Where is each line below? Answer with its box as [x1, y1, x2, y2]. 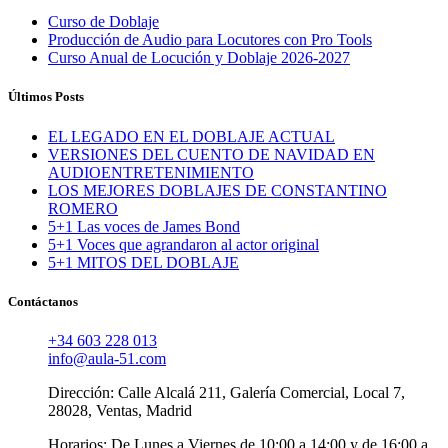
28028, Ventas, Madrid [48, 401, 192, 419]
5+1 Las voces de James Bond [48, 217, 240, 235]
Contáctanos [8, 293, 78, 309]
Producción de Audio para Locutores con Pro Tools [48, 31, 372, 49]
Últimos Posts [8, 89, 84, 105]
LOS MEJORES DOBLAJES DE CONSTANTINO [48, 181, 387, 199]
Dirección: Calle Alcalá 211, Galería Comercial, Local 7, [48, 383, 405, 401]
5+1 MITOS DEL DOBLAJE [48, 253, 239, 271]
